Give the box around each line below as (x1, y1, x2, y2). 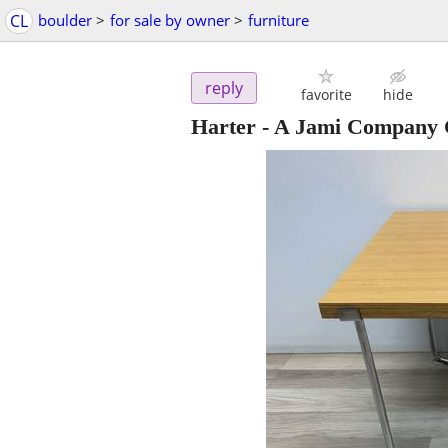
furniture (248, 10, 309, 30)
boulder (38, 10, 92, 30)
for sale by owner (110, 10, 230, 30)
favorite (300, 85, 352, 105)
